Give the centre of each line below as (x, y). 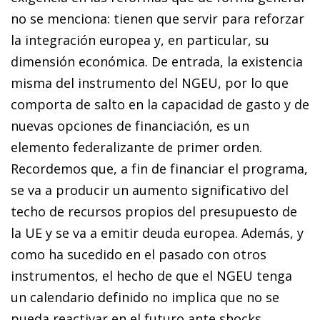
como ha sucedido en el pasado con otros (139, 254)
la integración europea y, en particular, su (140, 40)
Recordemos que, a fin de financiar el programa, (159, 168)
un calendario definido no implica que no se (145, 297)
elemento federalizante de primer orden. (136, 147)
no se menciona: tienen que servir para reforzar (157, 18)
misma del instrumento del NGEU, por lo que (150, 82)
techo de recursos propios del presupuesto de (154, 211)
